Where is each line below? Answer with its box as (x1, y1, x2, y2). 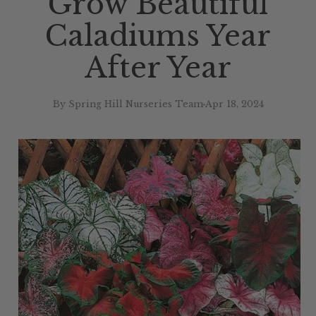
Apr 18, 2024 (205, 99, 264, 110)
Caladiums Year (45, 18, 271, 54)
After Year (85, 50, 231, 86)
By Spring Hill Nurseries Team (52, 99, 203, 110)
